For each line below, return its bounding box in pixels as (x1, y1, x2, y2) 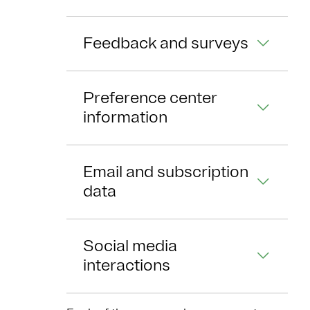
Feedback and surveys (83, 33, 248, 54)
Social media (83, 235, 177, 257)
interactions (83, 255, 170, 276)
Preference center (83, 87, 217, 109)
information (83, 107, 167, 128)
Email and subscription (83, 161, 248, 183)
